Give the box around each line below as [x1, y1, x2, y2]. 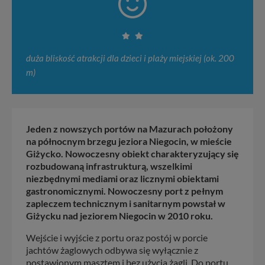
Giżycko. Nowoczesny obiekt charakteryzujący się [26, 147, 239, 159]
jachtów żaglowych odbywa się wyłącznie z [26, 244, 198, 256]
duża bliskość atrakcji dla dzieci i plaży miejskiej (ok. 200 [26, 53, 234, 63]
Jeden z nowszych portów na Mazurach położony [26, 122, 233, 134]
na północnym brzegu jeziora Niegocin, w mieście [26, 135, 232, 147]
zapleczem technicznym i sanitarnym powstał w [26, 197, 225, 209]
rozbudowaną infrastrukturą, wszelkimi [26, 160, 192, 172]
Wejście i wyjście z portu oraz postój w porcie [26, 231, 208, 243]
